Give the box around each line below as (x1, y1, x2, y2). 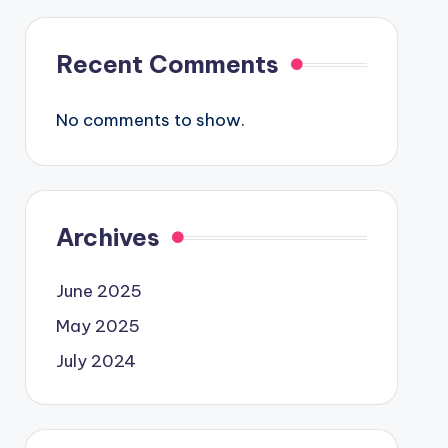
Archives (55, 222, 160, 252)
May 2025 (55, 315, 140, 337)
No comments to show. (55, 109, 245, 131)
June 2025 (55, 280, 142, 302)
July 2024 (55, 350, 136, 372)
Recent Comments (55, 49, 279, 79)
